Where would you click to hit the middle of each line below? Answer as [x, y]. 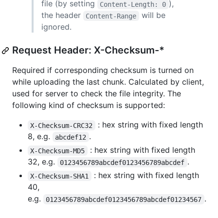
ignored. [56, 27]
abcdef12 [71, 137]
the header [62, 15]
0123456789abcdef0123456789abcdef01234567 [124, 199]
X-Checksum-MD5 [58, 151]
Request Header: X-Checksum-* [88, 50]
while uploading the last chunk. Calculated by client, [108, 82]
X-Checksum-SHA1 [60, 176]
